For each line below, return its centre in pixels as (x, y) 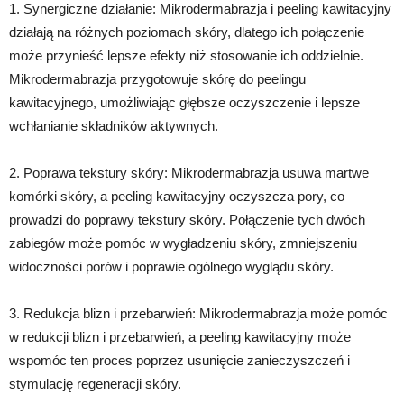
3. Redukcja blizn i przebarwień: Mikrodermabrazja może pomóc (198, 313)
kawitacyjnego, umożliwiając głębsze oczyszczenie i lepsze (184, 102)
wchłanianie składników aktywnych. (114, 125)
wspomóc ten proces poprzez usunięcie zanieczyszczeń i (179, 360)
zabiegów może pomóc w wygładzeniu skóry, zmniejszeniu (183, 243)
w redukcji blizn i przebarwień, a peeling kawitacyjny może (180, 336)
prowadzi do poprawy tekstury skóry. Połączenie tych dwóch (187, 219)
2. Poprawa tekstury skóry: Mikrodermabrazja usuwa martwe (189, 172)
